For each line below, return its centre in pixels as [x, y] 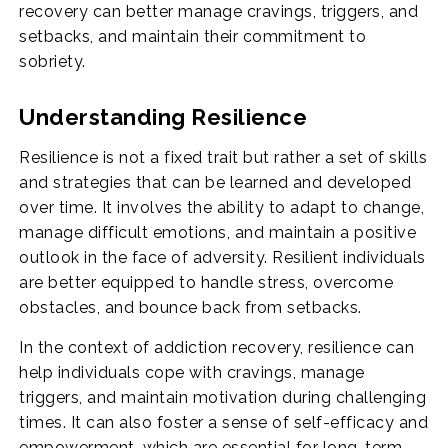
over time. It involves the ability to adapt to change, [222, 207]
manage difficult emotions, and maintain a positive [218, 232]
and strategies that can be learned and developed [215, 182]
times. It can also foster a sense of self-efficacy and [224, 422]
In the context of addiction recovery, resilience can [217, 347]
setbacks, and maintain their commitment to [193, 36]
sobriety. [52, 61]
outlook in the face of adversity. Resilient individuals [222, 257]
